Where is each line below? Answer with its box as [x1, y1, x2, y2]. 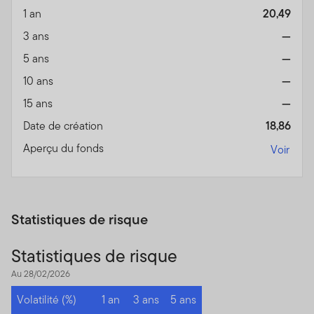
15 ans [23, 95, 55, 112]
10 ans [23, 73, 56, 90]
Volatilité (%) [17, 292, 76, 308]
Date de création [23, 118, 106, 135]
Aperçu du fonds [23, 140, 107, 157]
